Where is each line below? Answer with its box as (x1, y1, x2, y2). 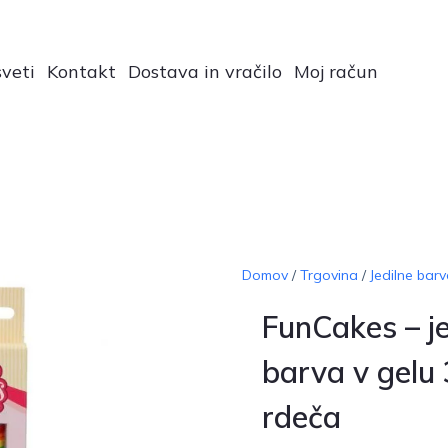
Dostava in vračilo (128, 59, 283, 83)
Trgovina (299, 265, 358, 284)
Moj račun (294, 59, 379, 83)
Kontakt (47, 59, 117, 83)
